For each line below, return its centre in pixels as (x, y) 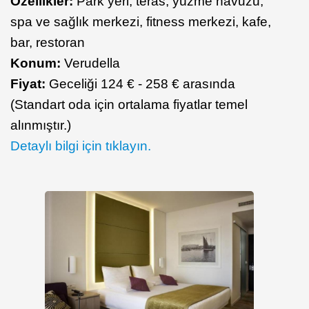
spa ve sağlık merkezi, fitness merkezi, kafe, (141, 22)
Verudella (90, 63)
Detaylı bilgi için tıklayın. (81, 146)
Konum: (36, 63)
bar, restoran (48, 43)
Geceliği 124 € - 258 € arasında (140, 84)
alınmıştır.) (41, 126)
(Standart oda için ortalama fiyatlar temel (129, 105)
